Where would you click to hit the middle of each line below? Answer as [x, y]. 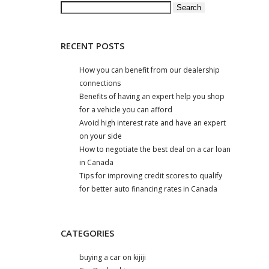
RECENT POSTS [92, 46]
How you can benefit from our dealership [150, 70]
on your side [101, 136]
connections [100, 83]
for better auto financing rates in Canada [149, 189]
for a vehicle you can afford [126, 110]
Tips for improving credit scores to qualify [151, 176]
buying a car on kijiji [113, 258]
